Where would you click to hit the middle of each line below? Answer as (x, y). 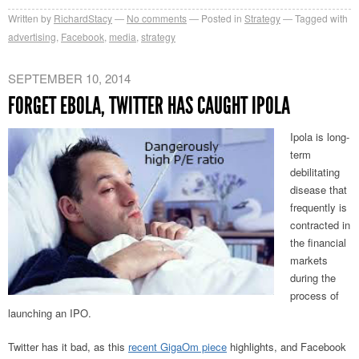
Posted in (222, 18)
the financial (318, 242)
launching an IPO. (50, 313)
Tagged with (321, 18)
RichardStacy (83, 18)
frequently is (319, 207)
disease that (319, 189)
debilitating (315, 171)
